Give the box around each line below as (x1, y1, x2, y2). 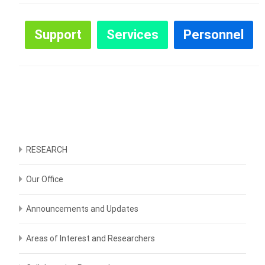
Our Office (26, 174, 63, 184)
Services (106, 27, 159, 42)
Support (34, 27, 82, 42)
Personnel (183, 27, 244, 42)
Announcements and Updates (26, 204, 138, 214)
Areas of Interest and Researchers (26, 234, 155, 243)
